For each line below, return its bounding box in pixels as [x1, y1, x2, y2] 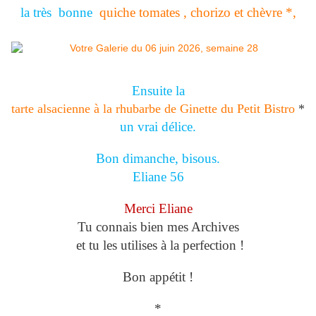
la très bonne [20, 5, 96, 20]
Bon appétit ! [123, 269, 193, 285]
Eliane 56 [132, 169, 184, 185]
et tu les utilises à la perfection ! [72, 238, 244, 253]
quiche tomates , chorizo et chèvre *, [95, 5, 296, 20]
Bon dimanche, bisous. [96, 151, 220, 166]
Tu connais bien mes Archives [77, 219, 239, 235]
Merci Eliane [123, 201, 193, 217]
